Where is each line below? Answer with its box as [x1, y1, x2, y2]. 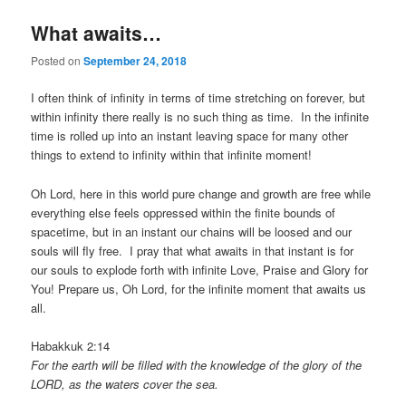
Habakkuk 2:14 [31, 336, 111, 354]
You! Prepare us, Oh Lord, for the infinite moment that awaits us [31, 279, 367, 297]
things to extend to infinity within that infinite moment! [31, 146, 313, 164]
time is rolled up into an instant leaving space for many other [31, 127, 349, 145]
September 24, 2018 [83, 53, 188, 70]
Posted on [31, 53, 84, 69]
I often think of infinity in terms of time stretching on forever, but [31, 89, 366, 107]
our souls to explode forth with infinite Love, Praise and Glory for [31, 260, 369, 278]
